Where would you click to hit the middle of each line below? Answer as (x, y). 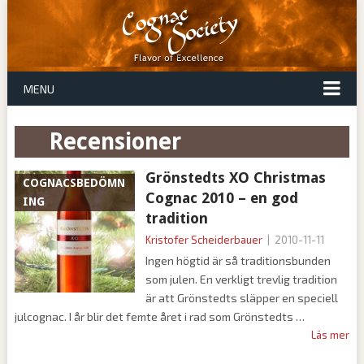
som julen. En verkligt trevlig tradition (241, 279)
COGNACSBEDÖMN (74, 183)
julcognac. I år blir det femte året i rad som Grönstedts (155, 316)
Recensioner (122, 142)
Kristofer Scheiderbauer (204, 240)
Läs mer (331, 335)
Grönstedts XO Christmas (235, 178)
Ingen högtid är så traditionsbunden (238, 260)
